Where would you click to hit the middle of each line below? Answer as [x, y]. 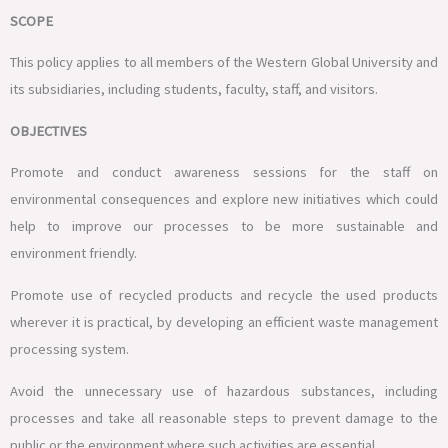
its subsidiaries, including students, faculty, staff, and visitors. [194, 89]
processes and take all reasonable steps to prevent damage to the [224, 417]
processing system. [69, 349]
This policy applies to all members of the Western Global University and [224, 62]
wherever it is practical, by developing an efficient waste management [224, 322]
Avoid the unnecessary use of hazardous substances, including [224, 390]
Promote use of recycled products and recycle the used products [224, 295]
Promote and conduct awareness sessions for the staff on [224, 172]
